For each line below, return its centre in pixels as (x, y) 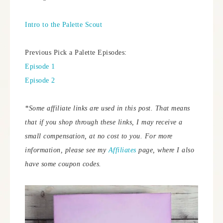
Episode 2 (40, 80)
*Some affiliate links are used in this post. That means (108, 108)
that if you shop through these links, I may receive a (104, 122)
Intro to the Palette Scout (63, 25)
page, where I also (166, 150)
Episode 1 (40, 66)
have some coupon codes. (63, 164)
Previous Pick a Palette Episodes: (76, 53)
